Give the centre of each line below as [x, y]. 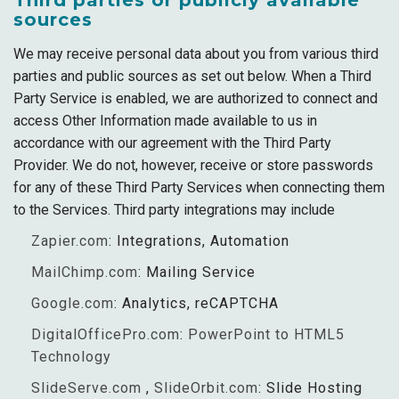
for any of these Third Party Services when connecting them [199, 187]
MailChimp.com [85, 272]
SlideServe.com [86, 388]
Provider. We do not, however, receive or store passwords [193, 165]
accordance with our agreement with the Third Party [172, 143]
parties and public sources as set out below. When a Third [192, 76]
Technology [71, 357]
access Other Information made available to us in [165, 121]
